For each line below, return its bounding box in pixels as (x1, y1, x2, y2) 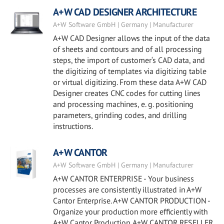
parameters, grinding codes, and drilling (52, 110, 187, 120)
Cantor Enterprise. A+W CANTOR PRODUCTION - (52, 195, 210, 205)
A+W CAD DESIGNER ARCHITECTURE (52, 5, 197, 18)
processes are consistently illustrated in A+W (52, 184, 201, 194)
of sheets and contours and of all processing (52, 44, 202, 54)
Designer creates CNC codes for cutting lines (52, 88, 200, 98)
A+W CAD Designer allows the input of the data (52, 33, 210, 43)
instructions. (52, 121, 93, 131)
